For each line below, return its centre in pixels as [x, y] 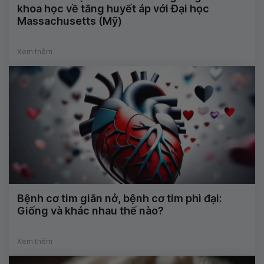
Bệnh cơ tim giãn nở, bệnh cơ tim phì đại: [120, 198]
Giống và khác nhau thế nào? [90, 210]
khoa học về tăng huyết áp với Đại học [113, 8]
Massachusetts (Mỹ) [70, 21]
